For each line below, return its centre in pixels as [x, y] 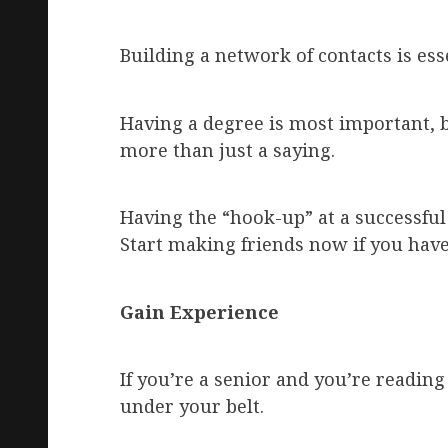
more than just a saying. [227, 150]
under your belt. [192, 406]
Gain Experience [199, 312]
